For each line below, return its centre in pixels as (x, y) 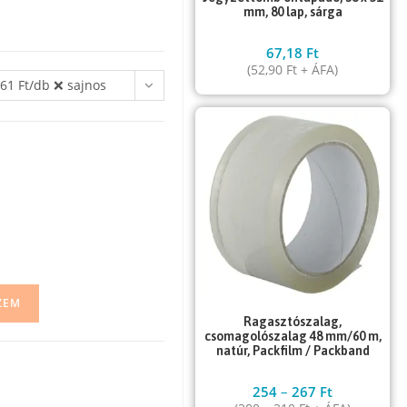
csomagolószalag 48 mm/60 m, (293, 336)
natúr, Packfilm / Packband (293, 350)
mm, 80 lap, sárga (293, 12)
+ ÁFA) (318, 70)
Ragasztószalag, (293, 321)
